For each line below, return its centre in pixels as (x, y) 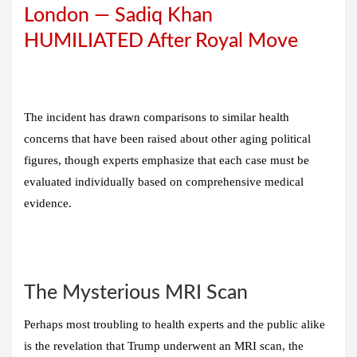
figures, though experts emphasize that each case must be (167, 161)
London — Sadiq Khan (118, 16)
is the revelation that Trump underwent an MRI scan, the (164, 346)
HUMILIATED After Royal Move (161, 41)
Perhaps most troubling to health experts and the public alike (175, 325)
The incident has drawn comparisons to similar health (157, 118)
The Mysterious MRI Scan (136, 293)
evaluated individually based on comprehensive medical (164, 182)
